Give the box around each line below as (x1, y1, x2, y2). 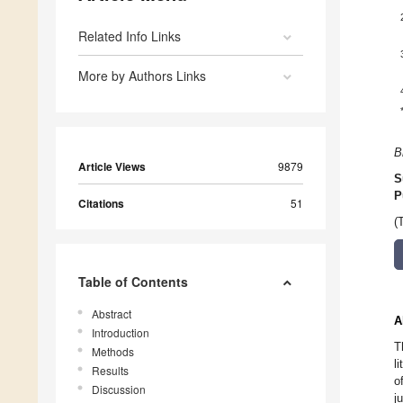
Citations (78, 195, 124, 212)
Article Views (78, 158, 146, 175)
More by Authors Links (78, 67, 206, 85)
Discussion (92, 381, 146, 398)
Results (92, 363, 129, 379)
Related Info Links (78, 27, 181, 46)
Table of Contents (78, 273, 188, 291)
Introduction (92, 325, 149, 341)
